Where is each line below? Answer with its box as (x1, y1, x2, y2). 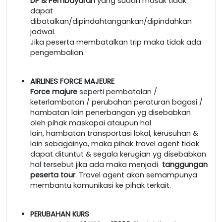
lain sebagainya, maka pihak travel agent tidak (30, 138, 199, 149)
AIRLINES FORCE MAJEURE (30, 76, 114, 86)
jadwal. (30, 26, 55, 37)
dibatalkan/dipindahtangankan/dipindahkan (30, 16, 192, 26)
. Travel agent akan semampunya (75, 169, 197, 180)
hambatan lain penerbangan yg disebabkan (30, 107, 191, 117)
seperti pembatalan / (77, 86, 157, 97)
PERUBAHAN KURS (30, 209, 89, 219)
